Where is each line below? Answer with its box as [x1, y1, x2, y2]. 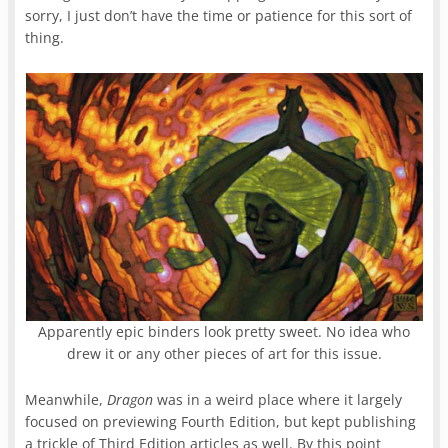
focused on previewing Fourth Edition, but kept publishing [25, 411, 417, 431]
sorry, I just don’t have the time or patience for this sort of [25, 5, 413, 25]
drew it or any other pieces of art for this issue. [66, 343, 382, 363]
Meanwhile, [25, 389, 108, 409]
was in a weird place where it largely [157, 389, 403, 409]
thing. [25, 27, 69, 47]
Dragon [107, 389, 158, 409]
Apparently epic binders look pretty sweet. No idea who [38, 321, 410, 341]
